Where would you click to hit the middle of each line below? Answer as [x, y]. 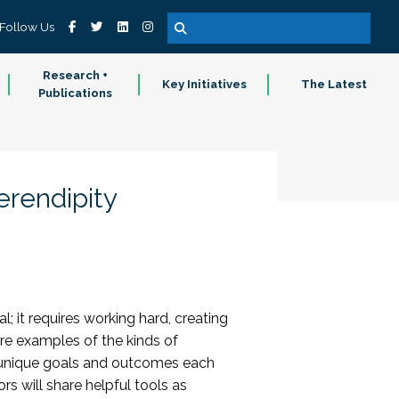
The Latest [334, 84]
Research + [75, 75]
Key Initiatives [205, 84]
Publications [75, 93]
